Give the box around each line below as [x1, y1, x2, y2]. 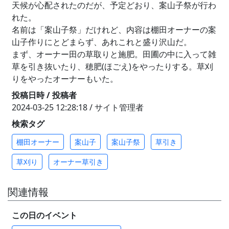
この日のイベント [12, 209, 77, 221]
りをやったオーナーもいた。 [12, 73, 118, 84]
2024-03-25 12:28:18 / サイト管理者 [12, 101, 144, 113]
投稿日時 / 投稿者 [12, 89, 77, 101]
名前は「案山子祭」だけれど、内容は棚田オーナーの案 [12, 24, 216, 35]
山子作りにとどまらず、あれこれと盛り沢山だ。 [12, 36, 192, 48]
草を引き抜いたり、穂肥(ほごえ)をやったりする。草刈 [12, 60, 213, 72]
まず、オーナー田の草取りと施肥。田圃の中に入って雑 [12, 48, 216, 60]
